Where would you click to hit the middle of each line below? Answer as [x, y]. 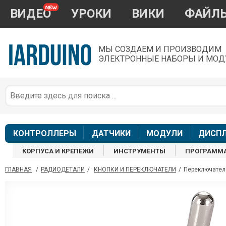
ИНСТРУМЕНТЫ [140, 151]
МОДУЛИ [164, 134]
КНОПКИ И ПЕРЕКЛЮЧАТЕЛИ [135, 170]
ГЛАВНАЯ [18, 170]
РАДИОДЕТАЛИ [63, 170]
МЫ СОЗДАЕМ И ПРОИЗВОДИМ [160, 49]
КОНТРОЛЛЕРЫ [44, 134]
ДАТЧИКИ [111, 134]
